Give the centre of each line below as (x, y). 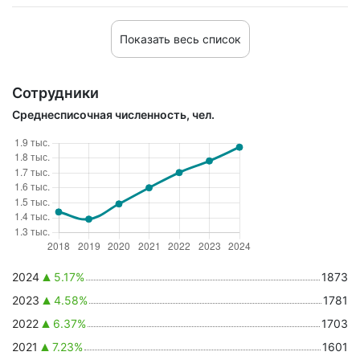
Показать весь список (180, 39)
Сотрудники (55, 93)
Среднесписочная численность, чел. (113, 115)
